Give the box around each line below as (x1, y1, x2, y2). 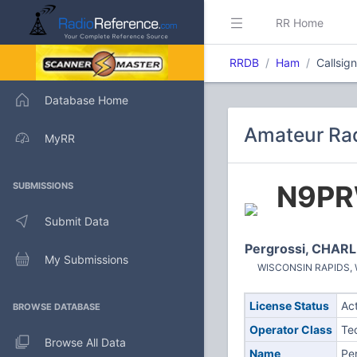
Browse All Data (45, 335, 126, 349)
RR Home (276, 15, 324, 29)
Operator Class (249, 323, 332, 336)
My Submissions (45, 252, 128, 266)
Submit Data (45, 214, 109, 228)
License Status (249, 299, 329, 312)
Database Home (45, 92, 128, 107)
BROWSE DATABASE (13, 301, 100, 312)
